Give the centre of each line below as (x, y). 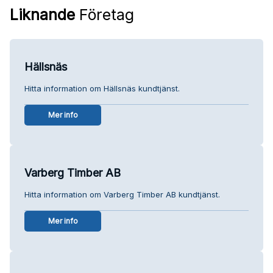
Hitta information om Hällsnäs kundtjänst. (102, 88)
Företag (105, 14)
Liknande (42, 14)
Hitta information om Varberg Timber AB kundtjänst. (122, 194)
